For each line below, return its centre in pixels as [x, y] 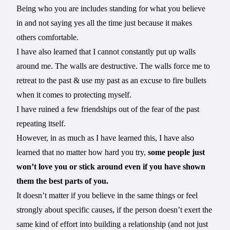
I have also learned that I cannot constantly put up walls [106, 51]
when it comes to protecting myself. [74, 94]
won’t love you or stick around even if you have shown [111, 166]
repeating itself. [41, 123]
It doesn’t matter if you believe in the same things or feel [107, 195]
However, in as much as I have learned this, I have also [106, 138]
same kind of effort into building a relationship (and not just [112, 224]
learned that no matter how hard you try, [82, 152]
